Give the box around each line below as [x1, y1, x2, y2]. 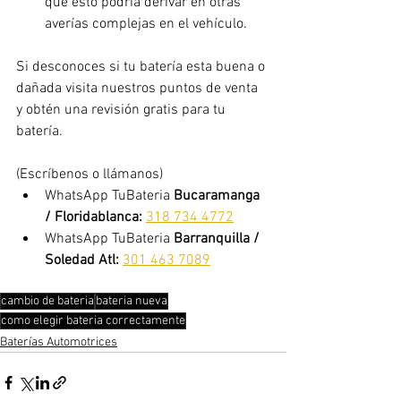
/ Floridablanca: [45, 209, 142, 227]
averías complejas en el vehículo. [45, 15, 251, 34]
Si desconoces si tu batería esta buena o [16, 58, 269, 77]
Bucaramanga [174, 187, 263, 206]
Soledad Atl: [45, 252, 123, 270]
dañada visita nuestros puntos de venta [16, 80, 261, 98]
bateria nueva [96, 294, 167, 310]
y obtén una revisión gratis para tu [16, 101, 229, 120]
